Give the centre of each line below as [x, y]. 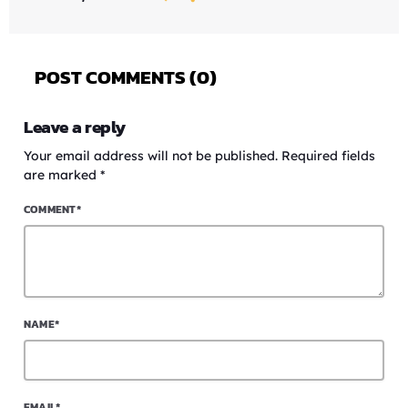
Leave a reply [75, 127]
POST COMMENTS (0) [125, 76]
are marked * [64, 175]
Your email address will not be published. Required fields [199, 156]
